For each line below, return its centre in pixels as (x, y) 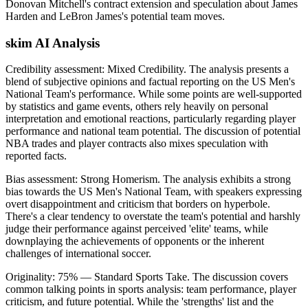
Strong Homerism (119, 179)
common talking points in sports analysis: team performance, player (151, 289)
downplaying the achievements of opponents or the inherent (135, 241)
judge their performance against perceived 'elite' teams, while (137, 229)
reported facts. (36, 156)
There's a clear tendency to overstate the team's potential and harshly (153, 217)
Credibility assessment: (56, 69)
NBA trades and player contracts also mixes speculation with (137, 144)
